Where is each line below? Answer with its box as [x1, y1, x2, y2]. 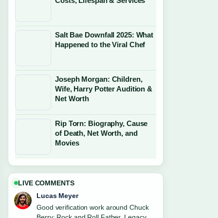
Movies [55, 139, 79, 147]
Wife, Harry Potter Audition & [55, 85, 153, 93]
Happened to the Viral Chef [55, 40, 145, 49]
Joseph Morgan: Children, [55, 75, 143, 83]
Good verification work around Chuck [36, 203, 149, 211]
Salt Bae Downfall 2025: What [55, 31, 154, 39]
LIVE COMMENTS [18, 179, 74, 187]
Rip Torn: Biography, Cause [55, 119, 148, 127]
